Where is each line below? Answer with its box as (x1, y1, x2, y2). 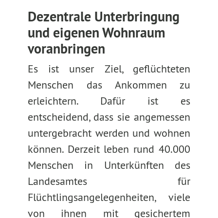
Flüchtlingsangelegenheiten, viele (27, 190, 191, 204)
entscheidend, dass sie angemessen (27, 110, 191, 124)
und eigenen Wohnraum (27, 24, 165, 41)
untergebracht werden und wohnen (27, 126, 191, 140)
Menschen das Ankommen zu (27, 78, 191, 91)
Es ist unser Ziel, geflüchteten (27, 62, 191, 75)
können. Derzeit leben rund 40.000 (27, 142, 191, 156)
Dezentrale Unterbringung (27, 8, 180, 25)
